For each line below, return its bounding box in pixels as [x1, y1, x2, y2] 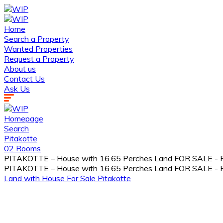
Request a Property [4, 54, 74, 64]
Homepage [4, 113, 43, 123]
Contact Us [4, 74, 45, 84]
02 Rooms [4, 143, 41, 153]
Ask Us [4, 84, 30, 94]
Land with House [4, 173, 67, 183]
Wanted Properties [4, 44, 73, 54]
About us [4, 64, 36, 74]
